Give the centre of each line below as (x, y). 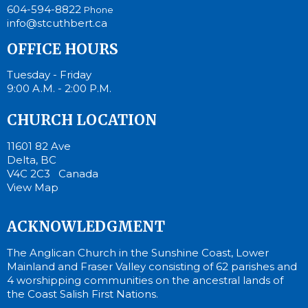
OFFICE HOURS (63, 49)
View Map (33, 187)
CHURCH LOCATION (82, 120)
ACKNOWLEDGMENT (86, 227)
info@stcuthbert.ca (57, 23)
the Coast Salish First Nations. (82, 294)
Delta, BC (32, 159)
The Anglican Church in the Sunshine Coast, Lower (138, 252)
